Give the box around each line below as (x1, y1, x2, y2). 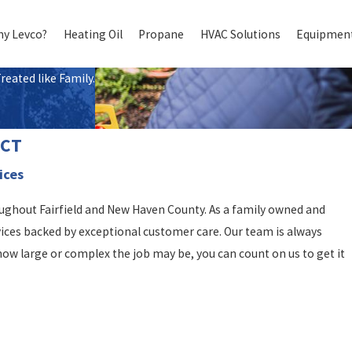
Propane (138, 26, 185, 42)
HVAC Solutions (200, 26, 280, 42)
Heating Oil (63, 26, 123, 42)
